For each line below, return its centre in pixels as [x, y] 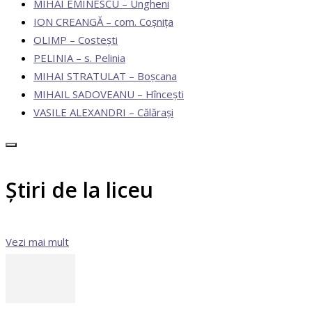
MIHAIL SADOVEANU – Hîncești [109, 94]
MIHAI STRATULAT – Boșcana [105, 76]
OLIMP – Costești [76, 40]
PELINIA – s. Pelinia [79, 58]
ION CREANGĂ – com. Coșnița [103, 22]
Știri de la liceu [79, 190]
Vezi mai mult [37, 242]
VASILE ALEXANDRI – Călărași [103, 112]
